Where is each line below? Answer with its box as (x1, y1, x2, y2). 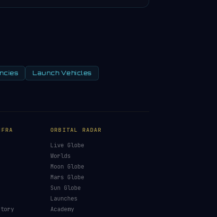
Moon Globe (50, 163, 84, 170)
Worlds (50, 152, 71, 160)
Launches (50, 195, 77, 202)
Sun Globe (50, 184, 81, 192)
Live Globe (50, 141, 84, 149)
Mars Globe (50, 173, 84, 181)
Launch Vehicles (32, 70, 92, 77)
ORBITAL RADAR (50, 126, 102, 133)
